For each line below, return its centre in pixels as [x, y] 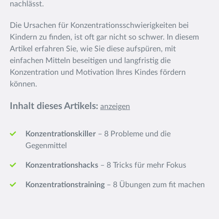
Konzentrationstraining [65, 185]
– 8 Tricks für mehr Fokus [142, 165]
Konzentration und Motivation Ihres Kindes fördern [98, 72]
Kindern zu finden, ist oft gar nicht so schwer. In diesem [104, 37]
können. [24, 84]
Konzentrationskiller [61, 134]
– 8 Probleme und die [133, 134]
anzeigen [115, 107]
